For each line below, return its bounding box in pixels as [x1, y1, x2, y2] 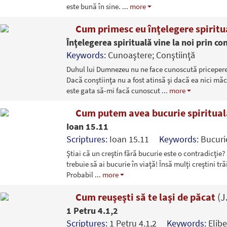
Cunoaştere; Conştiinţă [107, 49, 195, 61]
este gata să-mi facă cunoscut [66, 85, 162, 95]
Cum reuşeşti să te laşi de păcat [73, 190, 217, 203]
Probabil [66, 169, 95, 179]
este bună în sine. [66, 1, 122, 11]
